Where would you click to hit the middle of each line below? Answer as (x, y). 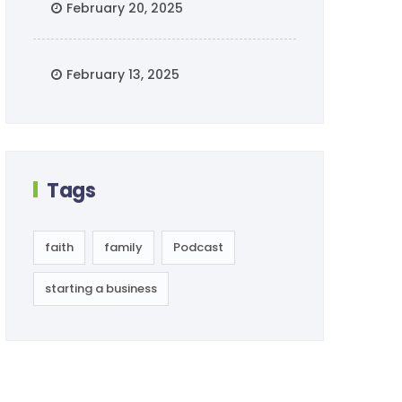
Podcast (198, 247)
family (123, 247)
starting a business (101, 288)
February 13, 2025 (123, 74)
